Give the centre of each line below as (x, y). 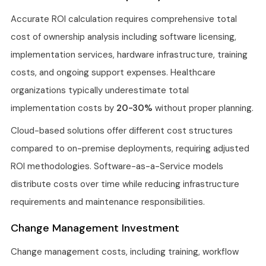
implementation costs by (64, 108)
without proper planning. (203, 108)
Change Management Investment (95, 228)
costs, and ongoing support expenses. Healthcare (113, 73)
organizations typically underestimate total (100, 91)
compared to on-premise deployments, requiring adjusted (130, 149)
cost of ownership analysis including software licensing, (123, 37)
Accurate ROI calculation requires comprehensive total (124, 19)
